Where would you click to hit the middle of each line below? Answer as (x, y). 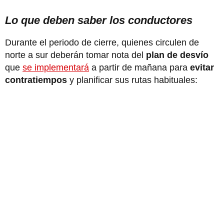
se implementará (56, 67)
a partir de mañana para (138, 67)
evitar (201, 67)
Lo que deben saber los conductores (99, 20)
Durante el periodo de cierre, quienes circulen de (102, 42)
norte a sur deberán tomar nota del (75, 55)
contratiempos (37, 80)
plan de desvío (177, 55)
